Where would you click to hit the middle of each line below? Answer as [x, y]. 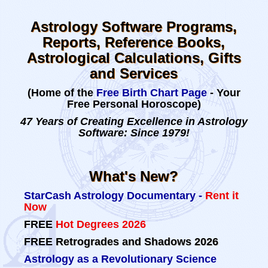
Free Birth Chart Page [152, 93]
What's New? [134, 176]
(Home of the [62, 93]
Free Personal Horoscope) [134, 104]
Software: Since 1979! [134, 133]
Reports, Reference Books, [134, 42]
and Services [134, 73]
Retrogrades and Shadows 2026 [137, 242]
